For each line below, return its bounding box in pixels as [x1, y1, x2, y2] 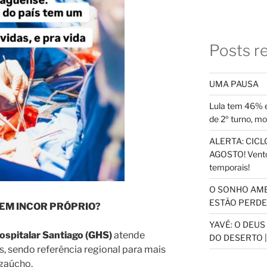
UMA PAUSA [209, 79, 259, 89]
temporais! [209, 162, 250, 173]
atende [112, 229, 145, 241]
